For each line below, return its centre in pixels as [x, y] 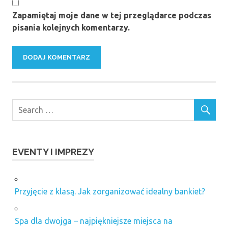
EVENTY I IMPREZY [53, 152]
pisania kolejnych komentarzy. [71, 28]
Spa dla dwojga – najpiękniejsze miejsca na [93, 221]
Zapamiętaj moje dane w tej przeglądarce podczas [112, 16]
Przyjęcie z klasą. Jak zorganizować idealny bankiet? [110, 192]
